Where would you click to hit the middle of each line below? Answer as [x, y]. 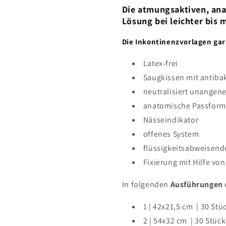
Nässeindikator [171, 120]
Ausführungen [196, 184]
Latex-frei [160, 63]
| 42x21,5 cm [171, 206]
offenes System [171, 134]
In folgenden [146, 184]
